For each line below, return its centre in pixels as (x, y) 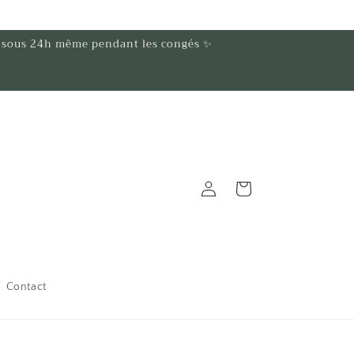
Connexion (208, 187)
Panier (243, 187)
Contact (26, 287)
